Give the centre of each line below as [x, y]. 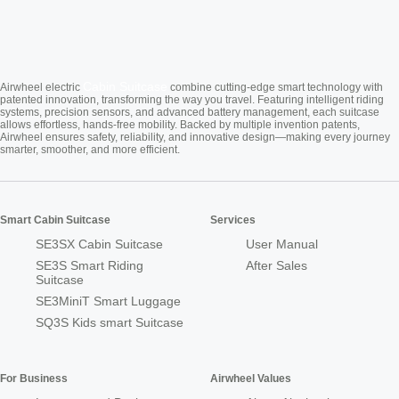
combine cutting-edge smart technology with [275, 88]
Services [233, 220]
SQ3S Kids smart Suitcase [110, 323]
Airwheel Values [251, 379]
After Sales [277, 266]
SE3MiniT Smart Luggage [108, 301]
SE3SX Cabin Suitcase [99, 244]
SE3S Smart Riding [90, 266]
